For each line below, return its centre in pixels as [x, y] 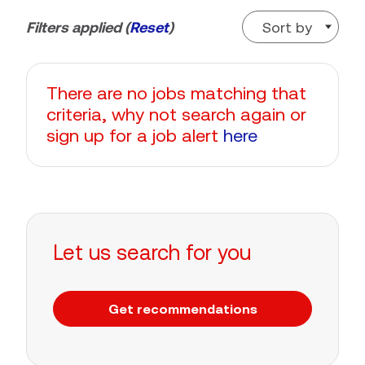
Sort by [287, 27]
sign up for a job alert [135, 136]
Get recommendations [182, 309]
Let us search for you [152, 252]
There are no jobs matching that [176, 93]
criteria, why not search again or [176, 114]
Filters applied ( [78, 27]
